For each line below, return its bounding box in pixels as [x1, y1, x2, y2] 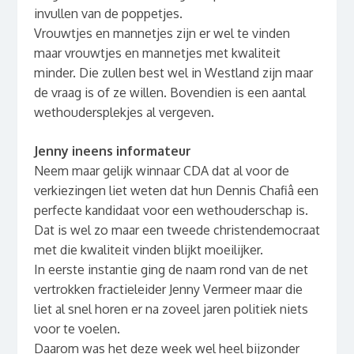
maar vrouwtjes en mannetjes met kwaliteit [33, 45, 281, 62]
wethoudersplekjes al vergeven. [33, 104, 214, 121]
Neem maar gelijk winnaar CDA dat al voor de [33, 163, 289, 179]
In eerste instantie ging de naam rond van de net [33, 262, 308, 278]
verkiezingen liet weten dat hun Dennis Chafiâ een [33, 183, 318, 199]
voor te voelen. [33, 321, 120, 337]
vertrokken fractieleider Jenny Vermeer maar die [33, 281, 303, 298]
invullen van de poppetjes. [33, 6, 183, 22]
